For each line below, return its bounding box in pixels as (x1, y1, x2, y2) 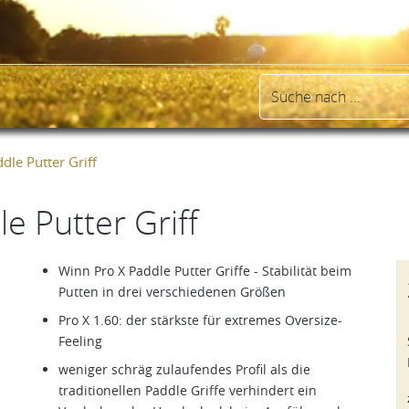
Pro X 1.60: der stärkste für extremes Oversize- (58, 311, 342, 329)
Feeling (58, 332, 102, 350)
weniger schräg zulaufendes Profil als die (58, 361, 310, 378)
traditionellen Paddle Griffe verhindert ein (58, 382, 317, 399)
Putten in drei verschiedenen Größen (58, 283, 286, 300)
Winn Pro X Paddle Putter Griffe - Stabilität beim (58, 262, 351, 279)
